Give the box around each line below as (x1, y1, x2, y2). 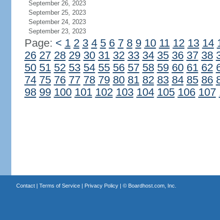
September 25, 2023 (28, 9, 86, 16)
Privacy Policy (84, 183, 118, 189)
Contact (16, 183, 35, 189)
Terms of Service (39, 183, 80, 189)
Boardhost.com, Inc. (128, 183, 176, 189)
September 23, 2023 (28, 27, 86, 35)
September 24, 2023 (28, 18, 86, 26)
